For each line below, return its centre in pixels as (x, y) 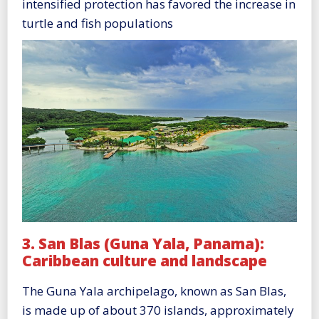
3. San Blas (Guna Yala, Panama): (143, 243)
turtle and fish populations (98, 23)
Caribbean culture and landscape (145, 260)
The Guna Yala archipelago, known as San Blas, (154, 291)
